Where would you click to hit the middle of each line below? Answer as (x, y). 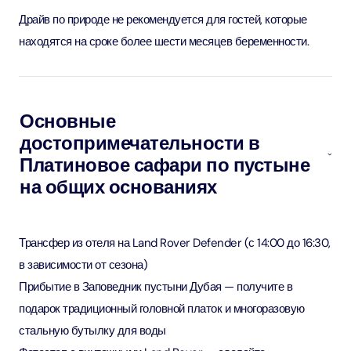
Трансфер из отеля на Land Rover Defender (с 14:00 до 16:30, (175, 243)
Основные (67, 121)
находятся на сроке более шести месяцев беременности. (164, 42)
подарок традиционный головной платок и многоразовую (162, 309)
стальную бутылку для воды (92, 331)
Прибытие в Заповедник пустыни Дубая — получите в (156, 287)
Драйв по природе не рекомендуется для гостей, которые (163, 20)
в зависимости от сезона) (83, 265)
